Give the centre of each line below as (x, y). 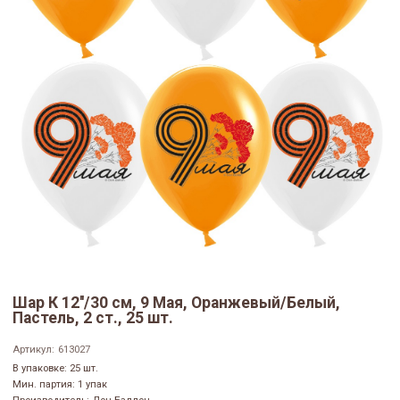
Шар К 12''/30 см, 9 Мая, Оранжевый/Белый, (176, 303)
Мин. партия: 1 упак (60, 385)
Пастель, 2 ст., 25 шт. (93, 318)
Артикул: (33, 350)
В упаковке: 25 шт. (55, 369)
